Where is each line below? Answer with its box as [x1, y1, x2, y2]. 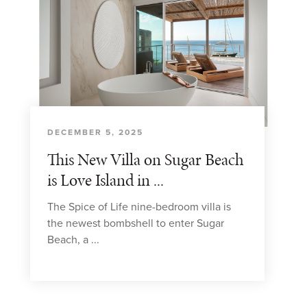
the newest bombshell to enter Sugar [47, 217, 224, 230]
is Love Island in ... [47, 169, 164, 191]
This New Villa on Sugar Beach [47, 148, 244, 171]
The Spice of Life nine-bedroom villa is [47, 200, 231, 214]
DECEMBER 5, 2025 [47, 127, 143, 137]
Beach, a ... [47, 233, 99, 247]
